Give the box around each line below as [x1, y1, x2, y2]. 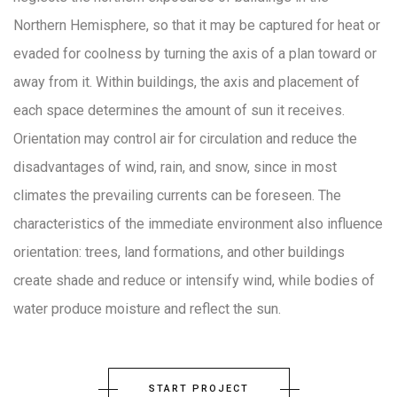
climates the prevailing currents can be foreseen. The [13, 186, 341, 204]
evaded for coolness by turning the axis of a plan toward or [13, 44, 377, 62]
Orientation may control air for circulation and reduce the [13, 129, 357, 147]
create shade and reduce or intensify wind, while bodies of [13, 271, 375, 289]
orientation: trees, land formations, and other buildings [13, 243, 345, 261]
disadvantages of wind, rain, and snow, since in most [13, 158, 337, 175]
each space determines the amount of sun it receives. [13, 101, 345, 119]
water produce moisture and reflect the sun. [13, 300, 281, 317]
